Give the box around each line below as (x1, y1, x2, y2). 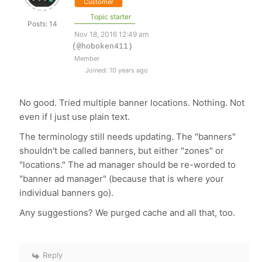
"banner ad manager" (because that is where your (19, 173, 225, 184)
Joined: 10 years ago (84, 66, 149, 74)
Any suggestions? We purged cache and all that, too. (19, 207, 236, 218)
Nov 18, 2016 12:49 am (74, 30, 149, 39)
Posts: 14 (27, 19, 57, 28)
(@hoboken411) (72, 42, 133, 51)
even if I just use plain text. (19, 111, 130, 122)
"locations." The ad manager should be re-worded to (19, 159, 236, 170)
